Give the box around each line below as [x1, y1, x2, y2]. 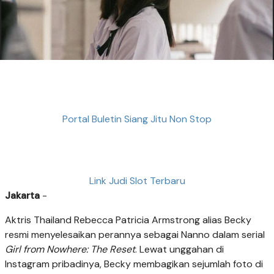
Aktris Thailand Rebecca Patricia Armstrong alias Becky [5, 213, 251, 227]
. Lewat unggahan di [135, 243, 224, 256]
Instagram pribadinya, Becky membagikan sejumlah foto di [5, 257, 263, 271]
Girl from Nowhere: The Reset [5, 243, 135, 256]
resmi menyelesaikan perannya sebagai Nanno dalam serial [5, 228, 265, 242]
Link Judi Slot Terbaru [89, 174, 185, 188]
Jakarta [5, 189, 40, 202]
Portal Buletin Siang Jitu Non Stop [62, 112, 212, 125]
